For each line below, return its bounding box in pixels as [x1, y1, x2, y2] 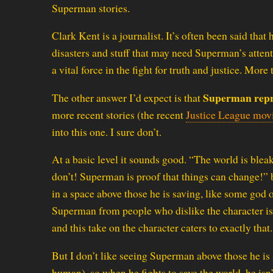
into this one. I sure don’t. [52, 124, 161, 139]
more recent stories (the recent [52, 107, 186, 122]
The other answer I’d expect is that [52, 90, 203, 105]
